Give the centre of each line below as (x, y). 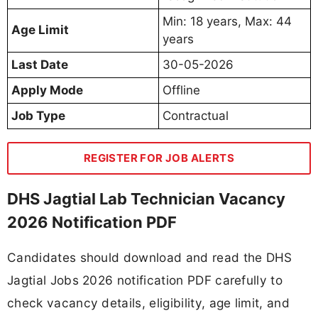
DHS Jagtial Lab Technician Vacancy (146, 198)
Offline (181, 90)
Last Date (40, 64)
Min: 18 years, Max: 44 (227, 21)
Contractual (196, 115)
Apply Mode (47, 90)
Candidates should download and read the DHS (150, 258)
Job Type (38, 115)
